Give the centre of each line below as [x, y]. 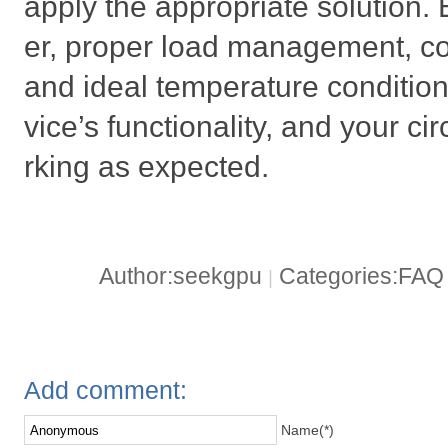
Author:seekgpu [183, 276]
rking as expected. [147, 167]
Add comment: [106, 390]
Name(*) [308, 429]
